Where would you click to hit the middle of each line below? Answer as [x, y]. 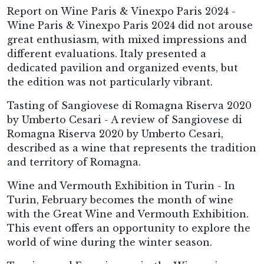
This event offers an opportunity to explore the [129, 228]
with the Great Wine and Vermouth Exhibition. [128, 214]
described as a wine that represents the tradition [132, 148]
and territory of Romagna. [74, 162]
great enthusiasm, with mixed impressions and [127, 39]
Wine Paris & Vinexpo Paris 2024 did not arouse [130, 25]
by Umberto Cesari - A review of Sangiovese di [125, 120]
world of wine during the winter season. [110, 242]
